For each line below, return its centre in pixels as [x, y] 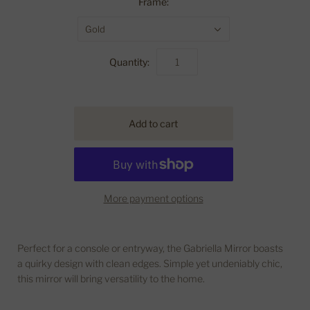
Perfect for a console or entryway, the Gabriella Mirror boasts [150, 248]
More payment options [153, 199]
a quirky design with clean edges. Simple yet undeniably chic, [150, 264]
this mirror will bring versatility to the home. [111, 279]
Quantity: [129, 62]
